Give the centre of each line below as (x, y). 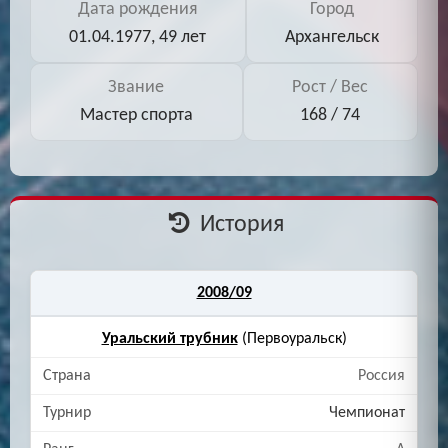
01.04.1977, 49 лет (138, 38)
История (239, 225)
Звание (136, 88)
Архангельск (331, 38)
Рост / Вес (330, 88)
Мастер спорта (136, 116)
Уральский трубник (169, 339)
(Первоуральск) (292, 339)
